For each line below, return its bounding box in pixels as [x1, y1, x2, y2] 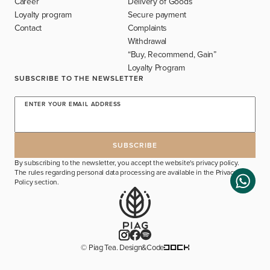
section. [33, 177, 59, 187]
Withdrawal [128, 35, 167, 48]
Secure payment [128, 8, 187, 21]
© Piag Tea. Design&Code [81, 242, 165, 253]
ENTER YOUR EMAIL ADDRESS [25, 99, 122, 109]
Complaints [128, 22, 168, 34]
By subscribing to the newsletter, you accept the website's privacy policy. [14, 157, 239, 168]
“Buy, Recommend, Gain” [128, 48, 216, 61]
